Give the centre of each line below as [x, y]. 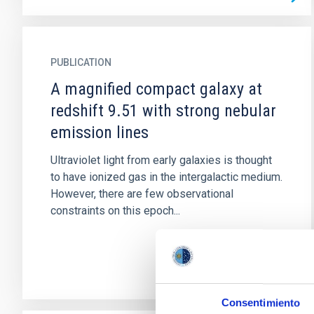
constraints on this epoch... [115, 211]
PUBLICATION [81, 62]
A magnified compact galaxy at [156, 89]
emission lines [100, 132]
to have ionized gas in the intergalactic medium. [166, 177]
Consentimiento [261, 303]
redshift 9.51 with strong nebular [163, 111]
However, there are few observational [142, 194]
